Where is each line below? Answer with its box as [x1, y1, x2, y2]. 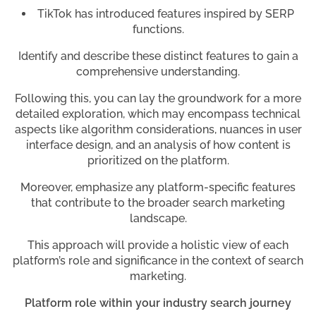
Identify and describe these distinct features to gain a [18, 49, 298, 63]
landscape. [129, 212, 187, 226]
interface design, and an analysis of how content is [25, 138, 291, 152]
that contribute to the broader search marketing [31, 196, 285, 210]
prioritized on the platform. [87, 154, 229, 168]
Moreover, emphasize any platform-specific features [20, 181, 296, 195]
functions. [132, 23, 184, 37]
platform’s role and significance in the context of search [13, 254, 303, 268]
